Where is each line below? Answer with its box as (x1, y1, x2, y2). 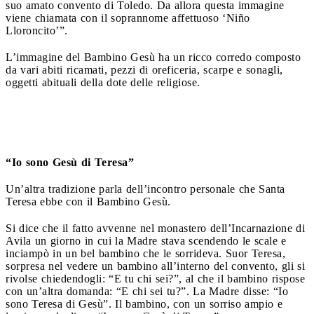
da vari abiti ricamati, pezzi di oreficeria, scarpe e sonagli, (6, 63, 283, 76)
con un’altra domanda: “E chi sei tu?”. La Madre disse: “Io (6, 285, 288, 297)
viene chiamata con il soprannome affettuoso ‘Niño (6, 11, 250, 24)
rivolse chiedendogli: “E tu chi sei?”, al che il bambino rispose (6, 272, 305, 285)
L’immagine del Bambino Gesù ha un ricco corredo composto (6, 50, 301, 63)
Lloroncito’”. (6, 24, 68, 36)
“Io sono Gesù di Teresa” (6, 156, 134, 168)
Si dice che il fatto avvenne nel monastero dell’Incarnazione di (6, 221, 305, 234)
